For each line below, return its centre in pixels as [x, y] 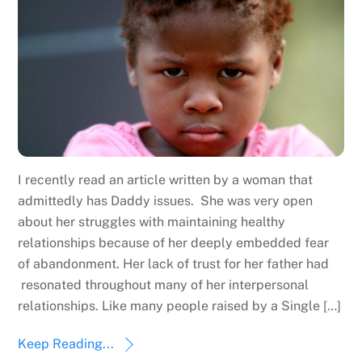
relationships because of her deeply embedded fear [174, 243]
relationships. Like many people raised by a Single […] [180, 306]
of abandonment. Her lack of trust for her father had [174, 264]
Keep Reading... [66, 344]
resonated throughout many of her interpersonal [164, 285]
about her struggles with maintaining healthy [152, 222]
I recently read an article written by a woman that [166, 180]
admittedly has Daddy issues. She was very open [166, 201]
